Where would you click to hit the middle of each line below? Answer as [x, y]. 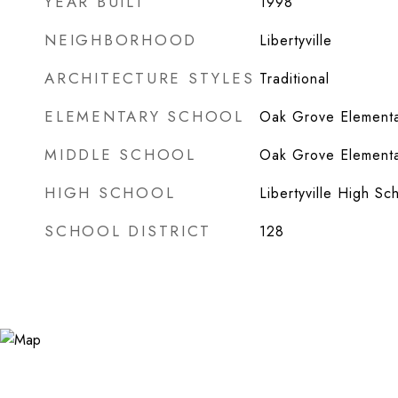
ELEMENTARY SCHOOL [144, 116]
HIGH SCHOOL [110, 193]
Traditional [294, 79]
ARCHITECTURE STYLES [150, 78]
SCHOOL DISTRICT [128, 231]
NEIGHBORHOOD [121, 40]
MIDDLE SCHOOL [120, 155]
